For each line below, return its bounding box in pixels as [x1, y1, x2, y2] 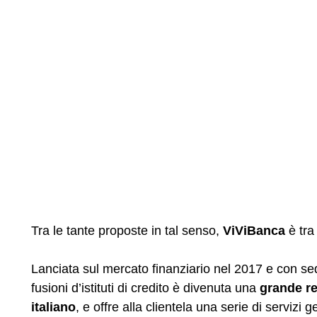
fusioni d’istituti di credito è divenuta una [31, 280, 260, 295]
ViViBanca [223, 223, 285, 238]
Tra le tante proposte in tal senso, [31, 223, 223, 238]
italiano [31, 299, 76, 314]
